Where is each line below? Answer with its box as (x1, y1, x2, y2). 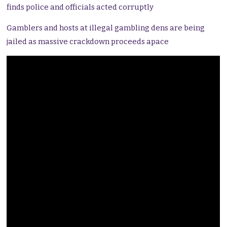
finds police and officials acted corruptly (7, 3, 154, 12)
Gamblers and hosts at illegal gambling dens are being (7, 23, 205, 33)
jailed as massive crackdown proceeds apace (7, 37, 169, 47)
